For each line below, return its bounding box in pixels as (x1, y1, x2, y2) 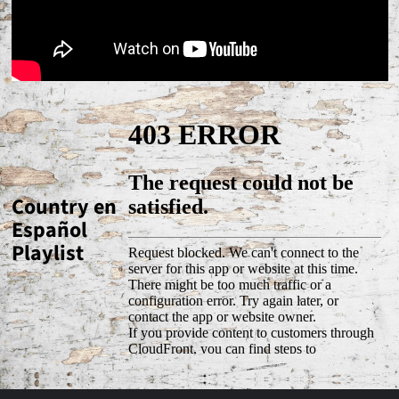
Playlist (11, 238, 84, 270)
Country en (11, 191, 117, 224)
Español (11, 215, 87, 247)
